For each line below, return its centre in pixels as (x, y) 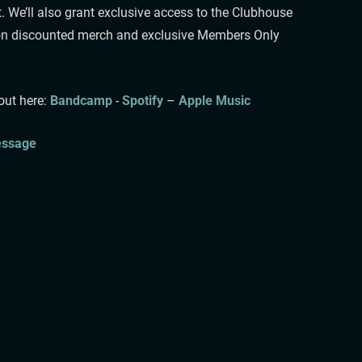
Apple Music (214, 100)
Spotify (142, 100)
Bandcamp (81, 100)
